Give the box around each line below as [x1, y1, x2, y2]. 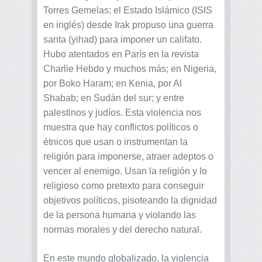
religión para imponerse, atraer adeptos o [43, 151, 213, 162]
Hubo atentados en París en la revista [43, 49, 199, 60]
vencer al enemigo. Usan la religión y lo [43, 166, 207, 177]
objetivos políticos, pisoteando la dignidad [43, 195, 217, 206]
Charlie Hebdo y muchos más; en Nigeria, [43, 64, 216, 74]
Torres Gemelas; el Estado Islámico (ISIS [43, 5, 212, 16]
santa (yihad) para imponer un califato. [43, 35, 202, 45]
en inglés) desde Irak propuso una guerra [43, 20, 213, 30]
